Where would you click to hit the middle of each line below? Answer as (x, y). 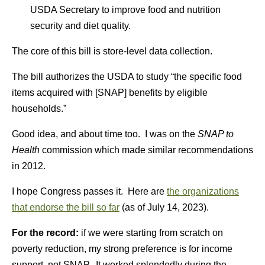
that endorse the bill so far (66, 207)
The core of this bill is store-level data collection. (112, 51)
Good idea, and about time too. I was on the (105, 134)
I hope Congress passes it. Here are (89, 191)
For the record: (46, 232)
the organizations (203, 191)
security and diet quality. (80, 25)
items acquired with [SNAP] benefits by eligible (110, 92)
